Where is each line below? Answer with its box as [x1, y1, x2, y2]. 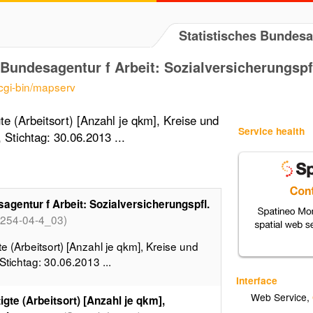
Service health [238, 124, 305, 138]
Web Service [251, 290, 307, 305]
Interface [236, 272, 278, 287]
